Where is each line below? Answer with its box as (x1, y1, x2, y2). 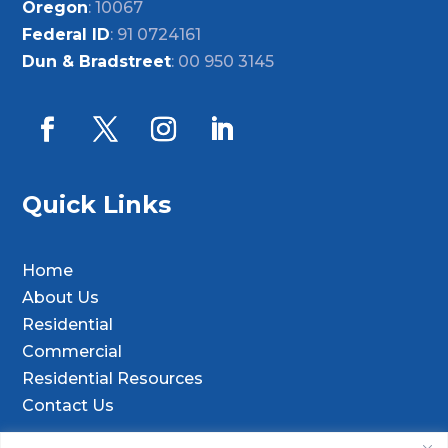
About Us (22, 288, 100, 308)
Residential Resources (22, 369, 204, 389)
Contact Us (22, 396, 115, 416)
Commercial (22, 342, 123, 362)
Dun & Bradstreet (22, 52, 172, 72)
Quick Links (22, 190, 172, 220)
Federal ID (22, 25, 111, 45)
